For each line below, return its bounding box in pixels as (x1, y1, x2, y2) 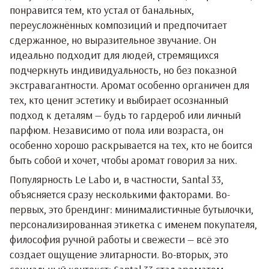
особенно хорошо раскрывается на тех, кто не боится (10, 138, 252, 152)
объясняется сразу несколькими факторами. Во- (10, 187, 230, 201)
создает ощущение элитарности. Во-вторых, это (10, 247, 228, 261)
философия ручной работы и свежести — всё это (10, 232, 229, 246)
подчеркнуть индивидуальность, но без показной (10, 62, 237, 77)
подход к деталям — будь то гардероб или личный (10, 107, 241, 122)
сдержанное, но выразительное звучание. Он (10, 32, 216, 47)
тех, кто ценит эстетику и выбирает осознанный (10, 92, 228, 107)
